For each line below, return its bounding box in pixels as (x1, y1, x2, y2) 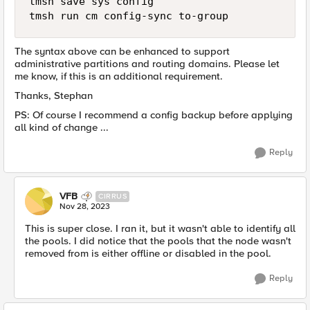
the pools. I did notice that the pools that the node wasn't (25, 235, 291, 247)
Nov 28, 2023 (60, 201, 110, 212)
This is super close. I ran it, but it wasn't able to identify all (25, 222, 295, 235)
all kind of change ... (15, 121, 109, 134)
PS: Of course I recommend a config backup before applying (15, 109, 293, 121)
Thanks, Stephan (15, 89, 93, 102)
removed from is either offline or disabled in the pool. (25, 247, 274, 259)
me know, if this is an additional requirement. (15, 70, 223, 82)
